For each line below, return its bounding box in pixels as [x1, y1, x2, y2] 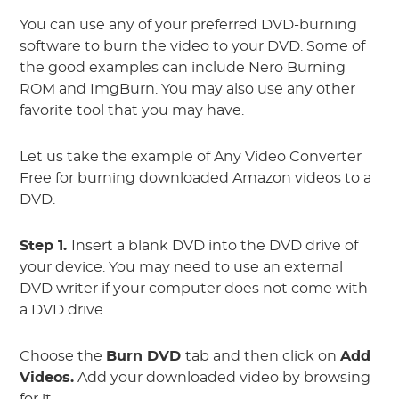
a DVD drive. [20, 303, 107, 318]
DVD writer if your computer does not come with [20, 281, 369, 297]
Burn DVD [106, 349, 186, 364]
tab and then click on [185, 349, 341, 364]
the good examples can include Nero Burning [20, 61, 346, 76]
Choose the [20, 349, 107, 364]
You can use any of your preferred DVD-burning [20, 18, 358, 33]
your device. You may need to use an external [20, 260, 344, 275]
